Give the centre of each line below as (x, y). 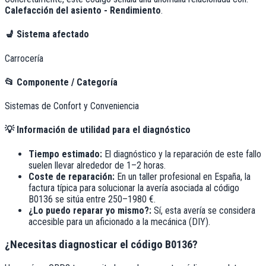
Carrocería (24, 58)
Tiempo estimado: (65, 154)
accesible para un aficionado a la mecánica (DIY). (119, 221)
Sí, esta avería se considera (205, 210)
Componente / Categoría (66, 82)
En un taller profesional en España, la (183, 176)
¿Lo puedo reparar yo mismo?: (90, 210)
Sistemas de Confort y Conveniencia (72, 106)
